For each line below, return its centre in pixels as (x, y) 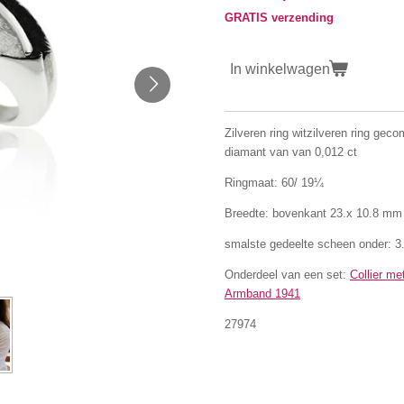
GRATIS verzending (279, 18)
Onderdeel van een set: (287, 274)
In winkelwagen (280, 68)
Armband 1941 (262, 293)
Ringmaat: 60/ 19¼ (274, 182)
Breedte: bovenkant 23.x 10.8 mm (313, 213)
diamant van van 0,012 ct (291, 151)
